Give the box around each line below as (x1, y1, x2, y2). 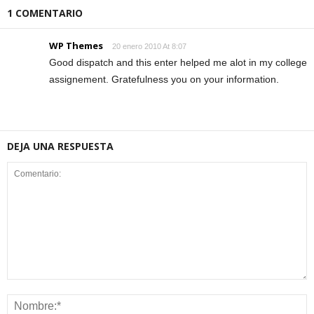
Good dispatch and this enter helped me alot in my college (49, 57, 307, 68)
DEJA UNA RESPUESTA (7, 139, 114, 153)
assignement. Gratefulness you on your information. (49, 74, 279, 85)
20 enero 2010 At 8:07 (112, 42, 186, 50)
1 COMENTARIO (7, 6, 83, 20)
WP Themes (49, 39, 103, 52)
